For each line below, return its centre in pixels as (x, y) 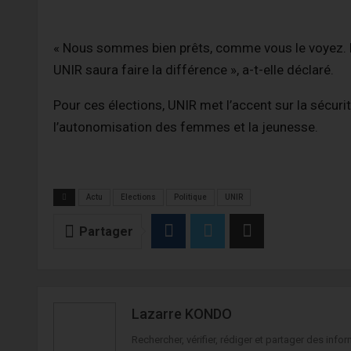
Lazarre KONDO (182, 313)
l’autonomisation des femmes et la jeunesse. (186, 127)
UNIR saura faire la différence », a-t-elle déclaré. (194, 69)
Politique (190, 197)
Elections (138, 197)
